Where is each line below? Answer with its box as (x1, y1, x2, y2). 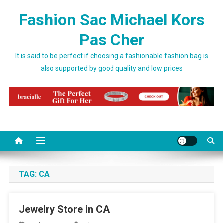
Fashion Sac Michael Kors (18, 10, 205, 29)
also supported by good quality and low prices (40, 64, 183, 72)
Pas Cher (79, 30, 144, 49)
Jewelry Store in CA (18, 203, 110, 216)
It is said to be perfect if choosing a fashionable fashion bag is (15, 52, 208, 60)
